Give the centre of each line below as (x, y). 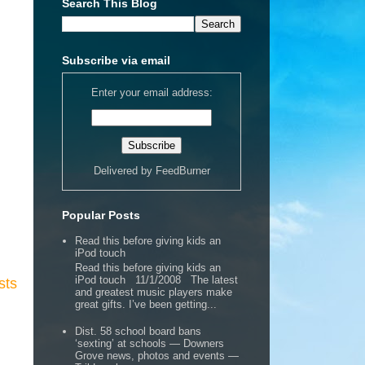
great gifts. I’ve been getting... (146, 304)
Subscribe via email (116, 60)
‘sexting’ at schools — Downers (150, 343)
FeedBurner (182, 171)
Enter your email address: (152, 92)
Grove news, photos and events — (157, 355)
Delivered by (124, 171)
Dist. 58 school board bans (139, 331)
